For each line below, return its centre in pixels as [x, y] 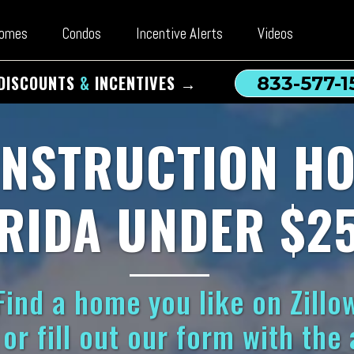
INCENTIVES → [144, 83]
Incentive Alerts [180, 34]
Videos [276, 34]
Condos [82, 34]
